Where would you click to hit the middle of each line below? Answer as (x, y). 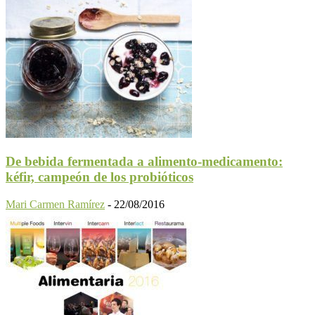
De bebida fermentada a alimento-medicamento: (144, 162)
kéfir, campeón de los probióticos (99, 177)
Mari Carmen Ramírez (55, 204)
